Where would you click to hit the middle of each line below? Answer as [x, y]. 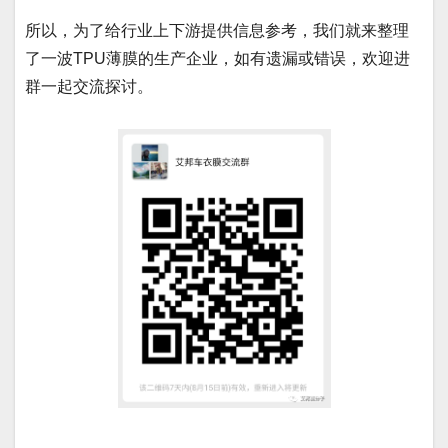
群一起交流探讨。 [89, 87]
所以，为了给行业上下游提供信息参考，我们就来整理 [217, 31]
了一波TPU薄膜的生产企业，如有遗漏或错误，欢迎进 [217, 59]
